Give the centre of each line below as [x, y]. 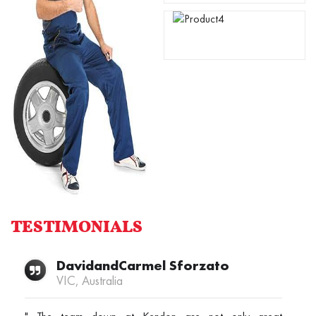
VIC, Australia [90, 280]
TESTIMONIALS [77, 228]
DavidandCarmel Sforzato [143, 265]
